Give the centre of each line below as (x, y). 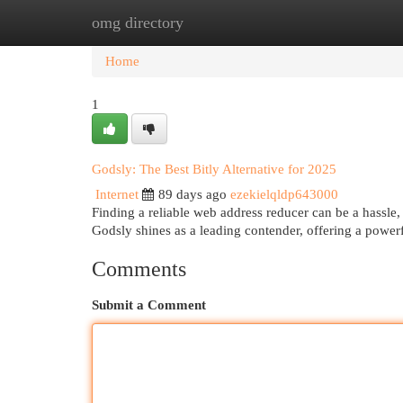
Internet (117, 194)
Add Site (329, 22)
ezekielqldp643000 (284, 194)
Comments (139, 269)
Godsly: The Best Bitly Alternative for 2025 (214, 169)
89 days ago (193, 194)
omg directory (138, 22)
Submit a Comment (149, 305)
